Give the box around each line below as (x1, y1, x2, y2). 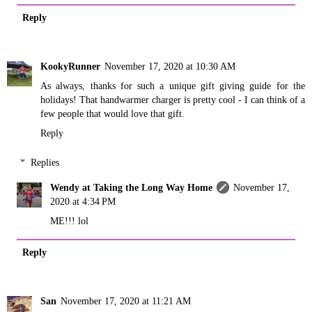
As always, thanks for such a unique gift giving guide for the (40, 80, 305, 92)
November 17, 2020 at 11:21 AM (61, 295, 191, 306)
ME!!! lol (50, 214, 89, 226)
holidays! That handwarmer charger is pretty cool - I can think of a (40, 94, 305, 106)
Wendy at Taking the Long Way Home (50, 181, 213, 193)
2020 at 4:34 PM (50, 195, 116, 207)
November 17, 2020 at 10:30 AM (104, 61, 235, 72)
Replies (31, 156, 60, 168)
